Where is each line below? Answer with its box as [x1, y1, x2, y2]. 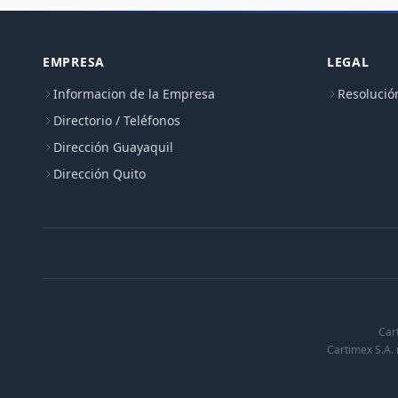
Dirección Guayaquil [53, 139, 173, 155]
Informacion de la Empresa [53, 85, 215, 102]
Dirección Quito [53, 165, 146, 182]
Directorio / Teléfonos [53, 112, 180, 129]
